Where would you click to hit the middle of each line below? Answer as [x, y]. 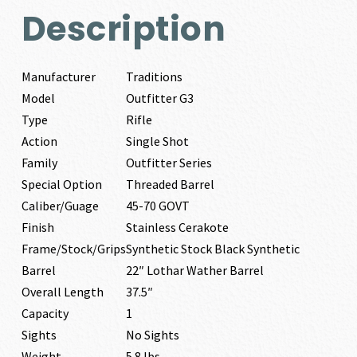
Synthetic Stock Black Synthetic [212, 249]
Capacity [45, 313]
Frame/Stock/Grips [73, 249]
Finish [37, 227]
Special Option [61, 184]
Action [39, 141]
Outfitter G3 [159, 98]
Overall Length [62, 292]
